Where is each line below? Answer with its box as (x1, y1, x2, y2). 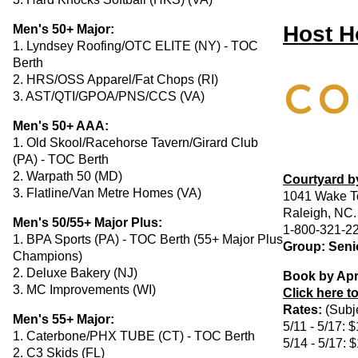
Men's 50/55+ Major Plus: (13, 215, 162, 229)
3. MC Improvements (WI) (13, 282, 156, 296)
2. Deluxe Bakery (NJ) (13, 265, 137, 280)
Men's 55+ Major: (13, 312, 114, 326)
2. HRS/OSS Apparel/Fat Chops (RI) (13, 72, 218, 86)
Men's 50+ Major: (13, 22, 114, 36)
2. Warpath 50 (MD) (13, 169, 122, 183)
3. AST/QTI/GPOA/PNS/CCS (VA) (13, 89, 205, 103)
